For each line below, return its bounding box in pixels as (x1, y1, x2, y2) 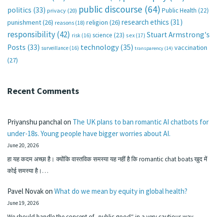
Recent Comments (7, 85, 79, 97)
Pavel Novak (7, 186, 44, 196)
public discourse (78, 3, 142, 15)
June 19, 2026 (7, 200, 39, 207)
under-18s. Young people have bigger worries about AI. (7, 129, 170, 139)
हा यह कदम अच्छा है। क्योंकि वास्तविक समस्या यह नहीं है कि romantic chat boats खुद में (7, 155, 207, 163)
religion (86, 18, 108, 27)
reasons (55, 19, 74, 27)
